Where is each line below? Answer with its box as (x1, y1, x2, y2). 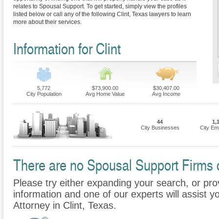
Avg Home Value (85, 91, 125, 97)
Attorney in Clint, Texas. (13, 200, 116, 211)
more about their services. (13, 19, 82, 26)
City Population (26, 91, 62, 97)
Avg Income (152, 91, 180, 97)
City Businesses (140, 125, 179, 131)
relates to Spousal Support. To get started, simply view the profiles (13, 3, 187, 10)
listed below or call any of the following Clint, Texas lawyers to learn (13, 11, 191, 18)
